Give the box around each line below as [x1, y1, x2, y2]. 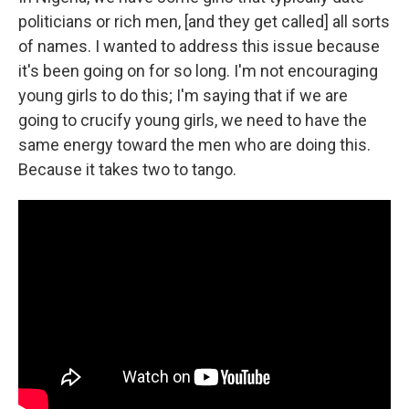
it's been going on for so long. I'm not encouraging [18, 61, 378, 80]
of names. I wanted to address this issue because [18, 37, 380, 56]
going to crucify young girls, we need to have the [18, 110, 367, 130]
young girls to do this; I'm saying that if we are [18, 86, 348, 105]
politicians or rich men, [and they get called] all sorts [18, 12, 390, 31]
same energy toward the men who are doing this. [18, 135, 371, 154]
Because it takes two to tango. [18, 160, 236, 179]
